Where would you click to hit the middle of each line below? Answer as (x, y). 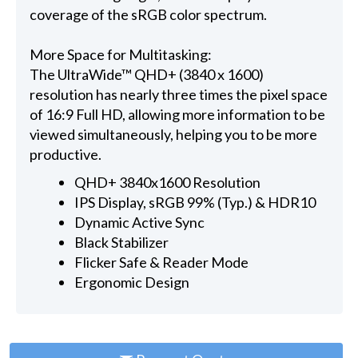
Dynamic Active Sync (140, 222)
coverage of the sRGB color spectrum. (148, 15)
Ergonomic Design (132, 282)
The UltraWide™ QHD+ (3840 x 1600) (146, 75)
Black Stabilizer (122, 242)
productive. (65, 155)
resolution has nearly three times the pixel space (178, 95)
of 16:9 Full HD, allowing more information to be (177, 115)
